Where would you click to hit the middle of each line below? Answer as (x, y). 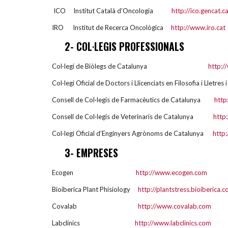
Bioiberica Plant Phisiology (95, 189)
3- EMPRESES (91, 153)
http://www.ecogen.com (172, 172)
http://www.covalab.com (175, 206)
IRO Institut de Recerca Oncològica (111, 28)
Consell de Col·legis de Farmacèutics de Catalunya (133, 100)
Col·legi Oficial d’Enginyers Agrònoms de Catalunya (132, 134)
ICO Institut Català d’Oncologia (112, 11)
